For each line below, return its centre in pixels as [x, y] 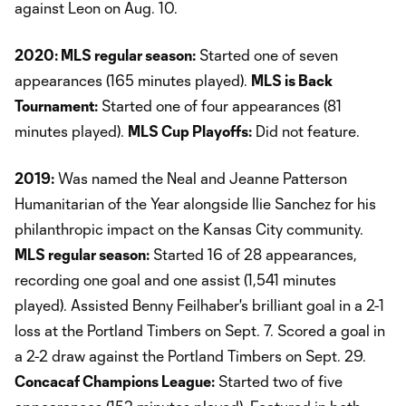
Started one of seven [267, 54]
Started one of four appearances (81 [220, 105]
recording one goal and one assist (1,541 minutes [175, 279]
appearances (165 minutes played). [133, 80]
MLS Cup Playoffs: [190, 130]
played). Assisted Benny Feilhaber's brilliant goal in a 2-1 [199, 304]
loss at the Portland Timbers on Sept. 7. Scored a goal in [200, 330]
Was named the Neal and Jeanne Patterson [201, 178]
